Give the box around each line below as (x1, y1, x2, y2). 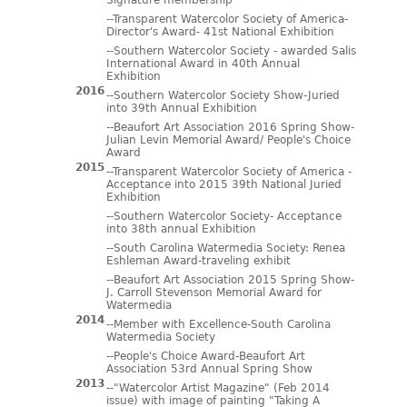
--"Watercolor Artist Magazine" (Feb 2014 (105, 382, 330, 394)
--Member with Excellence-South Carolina (105, 318, 331, 331)
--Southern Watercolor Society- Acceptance (105, 210, 342, 223)
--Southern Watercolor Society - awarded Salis (105, 45, 356, 57)
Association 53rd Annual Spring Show (105, 362, 313, 375)
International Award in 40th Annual (105, 57, 300, 70)
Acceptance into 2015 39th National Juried (105, 178, 342, 191)
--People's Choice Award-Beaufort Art (105, 350, 305, 362)
